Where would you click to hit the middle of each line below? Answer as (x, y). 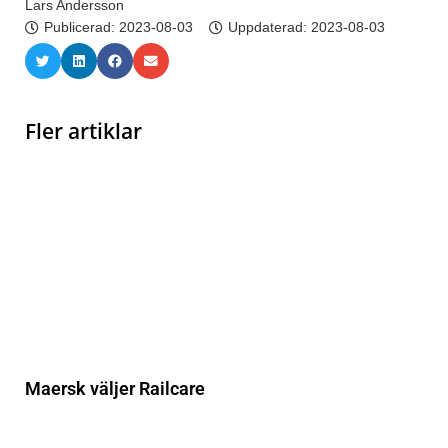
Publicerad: (81, 27)
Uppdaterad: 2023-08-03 (306, 27)
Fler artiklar (83, 131)
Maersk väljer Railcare (115, 389)
